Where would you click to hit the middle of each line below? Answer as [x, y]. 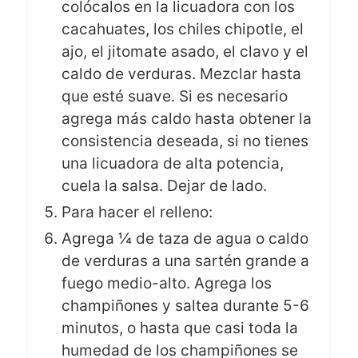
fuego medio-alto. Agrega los [166, 283]
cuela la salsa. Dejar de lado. [164, 185]
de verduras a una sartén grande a [185, 261]
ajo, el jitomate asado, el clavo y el [185, 51]
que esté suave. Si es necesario [174, 96]
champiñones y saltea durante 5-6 [185, 305]
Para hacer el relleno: [137, 212]
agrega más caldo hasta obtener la [186, 118]
